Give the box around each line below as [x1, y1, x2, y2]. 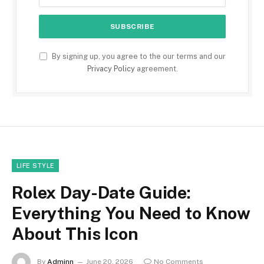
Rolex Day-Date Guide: [12, 181, 191, 203]
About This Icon [12, 223, 138, 244]
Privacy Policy [87, 64, 135, 73]
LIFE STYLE [16, 161, 55, 169]
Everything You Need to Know [12, 202, 251, 223]
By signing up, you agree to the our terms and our [49, 51, 226, 61]
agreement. [134, 64, 178, 73]
